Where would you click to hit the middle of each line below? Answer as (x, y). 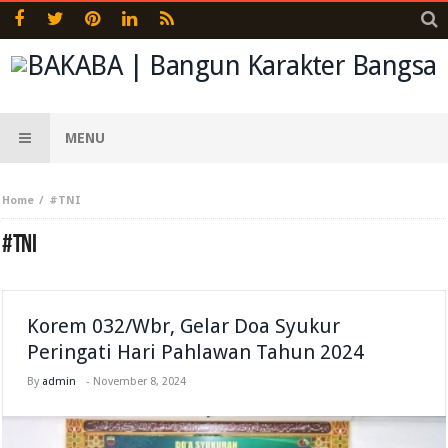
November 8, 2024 (140, 381)
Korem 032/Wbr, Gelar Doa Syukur (184, 326)
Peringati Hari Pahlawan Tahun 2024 (196, 352)
